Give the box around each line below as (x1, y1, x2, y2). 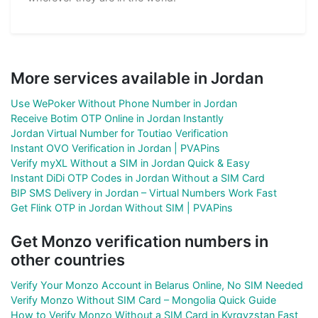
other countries (11, 250, 125, 269)
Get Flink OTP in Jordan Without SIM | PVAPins (11, 201, 233, 214)
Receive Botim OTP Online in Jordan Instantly (11, 111, 224, 124)
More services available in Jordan (11, 68, 263, 87)
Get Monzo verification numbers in (11, 231, 268, 251)
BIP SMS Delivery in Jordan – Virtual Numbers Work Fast (11, 186, 277, 199)
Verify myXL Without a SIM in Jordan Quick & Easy (11, 156, 250, 169)
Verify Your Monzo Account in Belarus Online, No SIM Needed (11, 278, 303, 291)
